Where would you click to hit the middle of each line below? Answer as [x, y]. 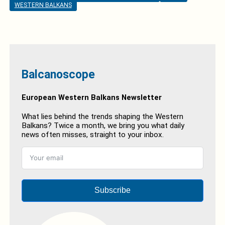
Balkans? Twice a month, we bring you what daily [103, 125]
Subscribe [113, 190]
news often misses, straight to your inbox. [92, 134]
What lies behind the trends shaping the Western [102, 116]
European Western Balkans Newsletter [91, 97]
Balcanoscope [58, 74]
